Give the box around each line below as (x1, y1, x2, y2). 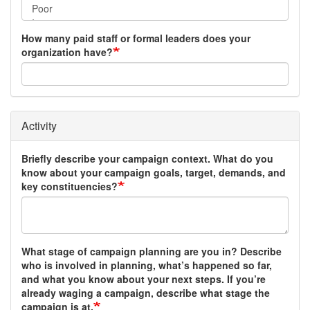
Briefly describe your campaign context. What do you (21, 151, 273, 165)
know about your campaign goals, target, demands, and (21, 165, 286, 179)
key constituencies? (21, 179, 118, 193)
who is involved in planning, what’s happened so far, (21, 257, 272, 272)
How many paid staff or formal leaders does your (21, 30, 250, 45)
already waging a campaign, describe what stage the (21, 285, 270, 300)
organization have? (21, 44, 113, 59)
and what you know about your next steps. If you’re (21, 271, 266, 286)
